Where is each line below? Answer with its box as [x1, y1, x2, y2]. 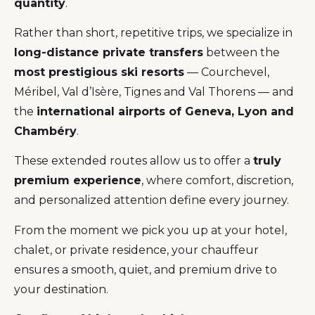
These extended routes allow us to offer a [14, 154, 253, 168]
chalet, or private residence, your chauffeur [14, 243, 259, 257]
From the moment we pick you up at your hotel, [14, 223, 287, 237]
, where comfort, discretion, [141, 174, 293, 188]
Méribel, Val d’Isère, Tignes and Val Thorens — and [14, 85, 294, 99]
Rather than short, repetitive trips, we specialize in [14, 26, 292, 40]
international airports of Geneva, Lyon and [37, 105, 294, 119]
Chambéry [14, 124, 77, 139]
